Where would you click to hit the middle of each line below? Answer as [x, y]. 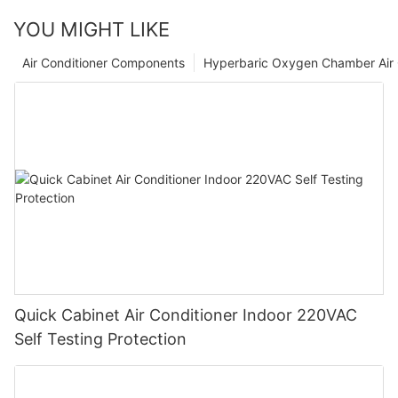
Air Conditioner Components [103, 63]
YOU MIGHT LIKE [92, 30]
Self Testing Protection [100, 339]
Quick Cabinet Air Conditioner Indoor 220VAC [186, 315]
